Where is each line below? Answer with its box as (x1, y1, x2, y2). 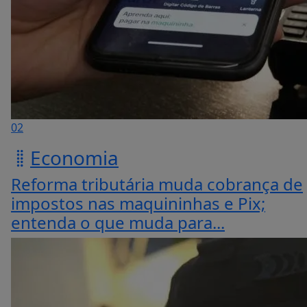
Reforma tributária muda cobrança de (11, 173, 303, 195)
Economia (30, 145, 119, 171)
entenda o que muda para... (11, 211, 225, 234)
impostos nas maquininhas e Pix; (11, 192, 265, 214)
